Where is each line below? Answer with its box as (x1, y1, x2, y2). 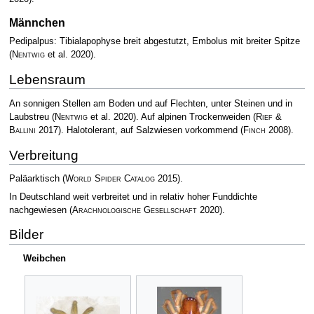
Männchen (8, 16, 65, 29)
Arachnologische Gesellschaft (71, 205, 197, 215)
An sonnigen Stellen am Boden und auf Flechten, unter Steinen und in (8, 98, 292, 109)
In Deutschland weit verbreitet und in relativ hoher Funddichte (8, 191, 257, 202)
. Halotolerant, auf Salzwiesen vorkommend (60, 125, 240, 135)
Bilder (8, 227, 43, 243)
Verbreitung (8, 147, 78, 163)
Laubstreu (8, 111, 52, 122)
